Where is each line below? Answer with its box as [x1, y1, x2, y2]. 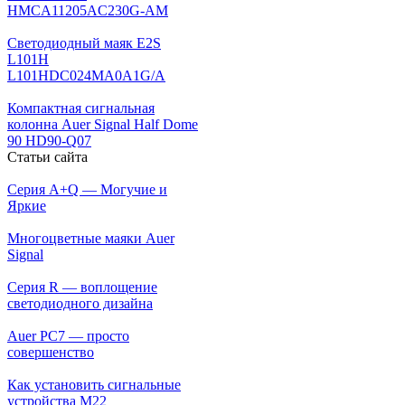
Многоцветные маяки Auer [7, 230, 174, 246]
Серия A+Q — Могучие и [7, 181, 167, 197]
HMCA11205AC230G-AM [7, 2, 168, 18]
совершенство [7, 344, 94, 360]
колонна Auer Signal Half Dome [7, 116, 198, 132]
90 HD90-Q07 [7, 132, 91, 148]
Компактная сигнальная [7, 99, 155, 116]
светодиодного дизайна [7, 295, 153, 311]
